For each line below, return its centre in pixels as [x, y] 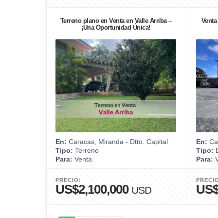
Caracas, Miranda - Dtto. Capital [117, 141]
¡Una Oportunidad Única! [116, 27]
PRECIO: [68, 180]
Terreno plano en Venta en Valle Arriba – [116, 20]
